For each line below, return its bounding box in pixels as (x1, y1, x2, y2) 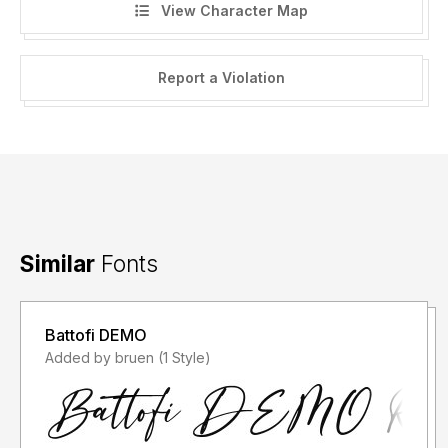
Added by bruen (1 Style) (158, 349, 211, 367)
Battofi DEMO (45, 325, 147, 346)
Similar (20, 250, 95, 278)
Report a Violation (157, 69, 285, 87)
